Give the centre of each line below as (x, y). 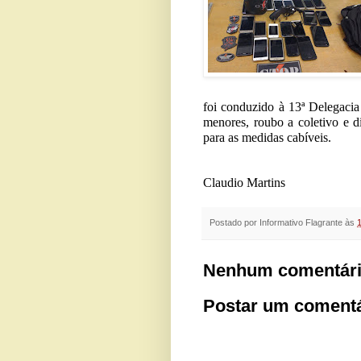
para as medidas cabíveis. (267, 137)
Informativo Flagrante (301, 222)
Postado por (234, 222)
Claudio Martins (244, 182)
